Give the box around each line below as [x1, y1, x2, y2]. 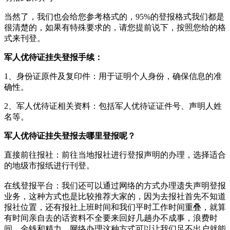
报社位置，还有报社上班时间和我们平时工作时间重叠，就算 [4, 202, 226, 212]
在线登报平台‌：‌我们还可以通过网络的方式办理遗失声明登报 [4, 181, 226, 190]
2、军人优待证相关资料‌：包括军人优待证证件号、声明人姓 [4, 101, 222, 110]
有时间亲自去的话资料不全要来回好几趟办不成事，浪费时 [4, 213, 218, 222]
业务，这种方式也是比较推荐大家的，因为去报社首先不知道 [4, 191, 226, 201]
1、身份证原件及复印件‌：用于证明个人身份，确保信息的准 [4, 71, 222, 81]
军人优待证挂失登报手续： [4, 52, 103, 62]
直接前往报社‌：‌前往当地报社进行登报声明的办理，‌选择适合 [4, 150, 226, 159]
